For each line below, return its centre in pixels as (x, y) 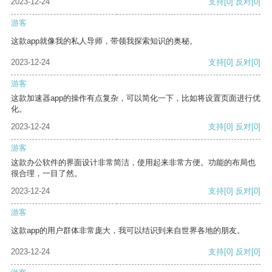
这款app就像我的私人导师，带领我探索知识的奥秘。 (104, 41)
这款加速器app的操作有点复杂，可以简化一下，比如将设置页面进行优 (136, 98)
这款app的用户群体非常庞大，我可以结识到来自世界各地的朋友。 (128, 231)
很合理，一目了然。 (46, 174)
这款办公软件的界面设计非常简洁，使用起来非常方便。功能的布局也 (133, 163)
